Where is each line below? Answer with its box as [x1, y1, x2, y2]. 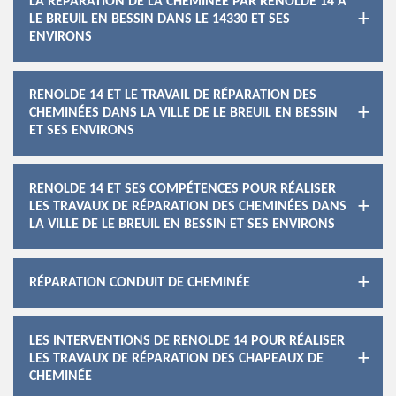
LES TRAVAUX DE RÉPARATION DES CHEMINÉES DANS [29, 200, 346, 214]
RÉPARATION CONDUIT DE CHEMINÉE [29, 276, 250, 290]
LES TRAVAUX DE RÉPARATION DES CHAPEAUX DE [29, 352, 324, 366]
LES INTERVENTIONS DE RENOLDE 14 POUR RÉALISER [29, 334, 345, 348]
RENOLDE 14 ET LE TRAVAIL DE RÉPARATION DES [29, 88, 316, 103]
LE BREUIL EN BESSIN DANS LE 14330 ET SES [29, 12, 290, 27]
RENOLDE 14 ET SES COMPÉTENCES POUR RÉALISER [29, 182, 336, 196]
